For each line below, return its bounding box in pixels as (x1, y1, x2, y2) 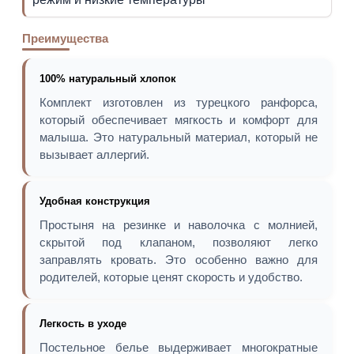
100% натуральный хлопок (40, 73, 176, 85)
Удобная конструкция (40, 195, 150, 207)
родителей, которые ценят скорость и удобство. (40, 270, 303, 284)
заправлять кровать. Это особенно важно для (40, 253, 318, 266)
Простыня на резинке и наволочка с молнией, (40, 218, 318, 232)
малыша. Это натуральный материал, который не (40, 130, 318, 144)
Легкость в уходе (40, 318, 126, 330)
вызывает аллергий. (40, 148, 149, 161)
